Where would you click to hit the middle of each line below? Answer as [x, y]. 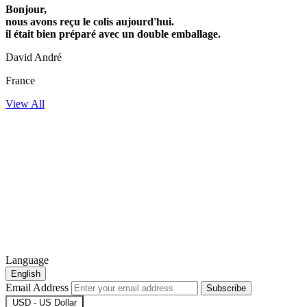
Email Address [38, 287]
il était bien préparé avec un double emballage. [113, 34]
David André [34, 57]
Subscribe [226, 288]
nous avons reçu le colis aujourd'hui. [90, 21]
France [20, 80]
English [26, 273]
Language [27, 260]
